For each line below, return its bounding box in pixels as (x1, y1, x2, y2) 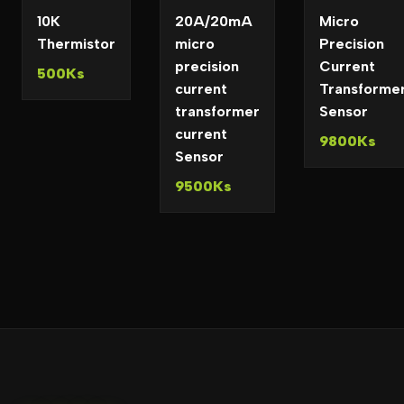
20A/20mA (175, 13, 252, 30)
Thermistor (37, 35, 115, 52)
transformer (175, 103, 260, 120)
